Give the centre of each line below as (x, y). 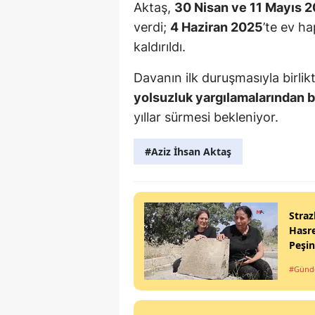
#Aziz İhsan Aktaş (188, 152)
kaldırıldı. (160, 47)
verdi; (152, 27)
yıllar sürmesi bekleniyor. (206, 117)
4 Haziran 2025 (217, 27)
